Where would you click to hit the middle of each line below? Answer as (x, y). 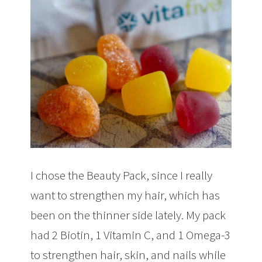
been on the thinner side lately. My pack (128, 215)
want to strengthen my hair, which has (125, 195)
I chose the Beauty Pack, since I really (122, 175)
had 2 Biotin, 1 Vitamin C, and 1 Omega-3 (131, 235)
